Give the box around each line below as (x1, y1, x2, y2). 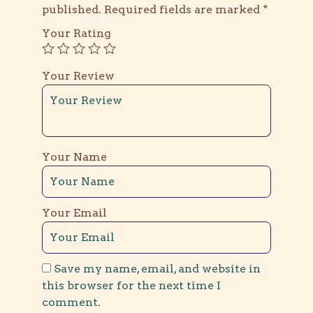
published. (42, 2, 101, 16)
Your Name (42, 150, 107, 163)
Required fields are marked (104, 2, 263, 16)
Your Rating (42, 26, 111, 40)
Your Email (42, 205, 107, 219)
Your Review (42, 68, 115, 82)
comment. (42, 295, 101, 309)
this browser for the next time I (42, 278, 221, 292)
